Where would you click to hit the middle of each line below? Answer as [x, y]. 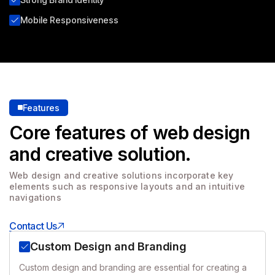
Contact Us [33, 226]
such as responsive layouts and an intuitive [147, 186]
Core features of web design [130, 132]
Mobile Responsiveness [69, 20]
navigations [35, 197]
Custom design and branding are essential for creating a [133, 267]
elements [30, 186]
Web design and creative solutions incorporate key [122, 175]
